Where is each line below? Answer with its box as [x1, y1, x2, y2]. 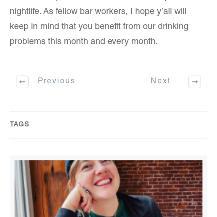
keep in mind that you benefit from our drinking [10, 23, 188, 31]
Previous [37, 77, 76, 86]
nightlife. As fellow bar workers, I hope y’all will [10, 8, 186, 16]
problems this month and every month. [10, 38, 158, 46]
